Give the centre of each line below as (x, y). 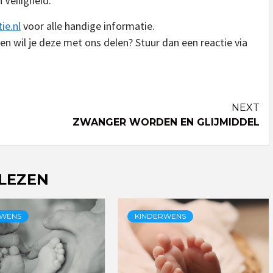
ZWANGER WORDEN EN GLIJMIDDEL (166, 122)
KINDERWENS (160, 216)
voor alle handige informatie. (88, 26)
